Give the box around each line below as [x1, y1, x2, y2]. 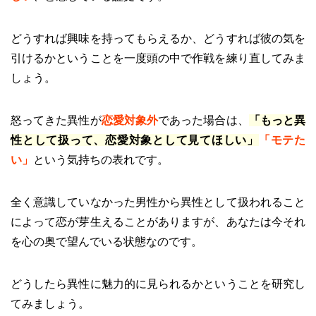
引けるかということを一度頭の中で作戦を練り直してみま [11, 51, 305, 64]
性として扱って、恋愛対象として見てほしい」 [11, 133, 259, 146]
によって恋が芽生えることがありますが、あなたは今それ [11, 215, 305, 228]
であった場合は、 [158, 114, 249, 126]
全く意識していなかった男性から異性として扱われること [11, 195, 305, 208]
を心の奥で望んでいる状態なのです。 [11, 235, 202, 248]
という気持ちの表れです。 [33, 153, 169, 166]
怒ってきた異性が [11, 114, 102, 126]
